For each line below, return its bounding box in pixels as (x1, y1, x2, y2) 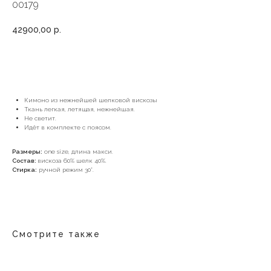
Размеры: (12, 148, 42, 155)
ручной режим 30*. (37, 166, 94, 173)
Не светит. (24, 115, 56, 122)
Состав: (12, 157, 38, 164)
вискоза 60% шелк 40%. (38, 157, 106, 164)
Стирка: (12, 166, 37, 173)
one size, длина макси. (42, 148, 113, 155)
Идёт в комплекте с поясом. (24, 124, 111, 131)
